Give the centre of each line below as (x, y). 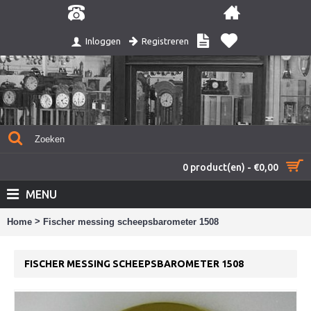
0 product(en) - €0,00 (230, 167)
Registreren (165, 41)
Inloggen (103, 41)
